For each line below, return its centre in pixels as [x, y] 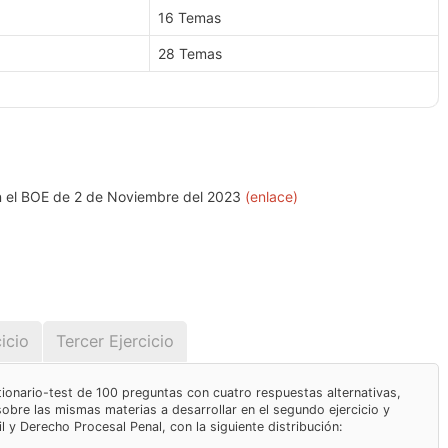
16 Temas [189, 18]
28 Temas [190, 54]
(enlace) [271, 197]
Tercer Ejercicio [115, 341]
